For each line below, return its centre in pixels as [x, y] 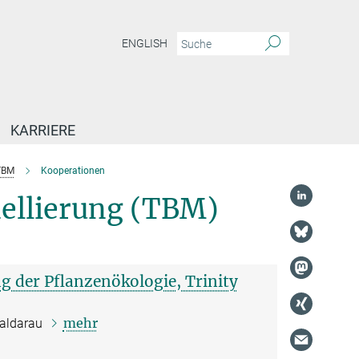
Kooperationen [73, 171]
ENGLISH [145, 44]
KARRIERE [43, 130]
